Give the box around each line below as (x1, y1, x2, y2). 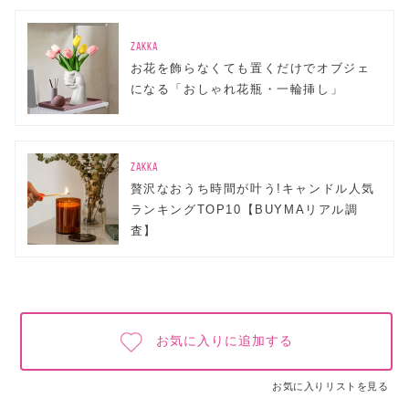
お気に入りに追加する (156, 334, 293, 349)
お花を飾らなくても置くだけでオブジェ (130, 61, 371, 76)
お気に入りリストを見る (271, 381, 389, 393)
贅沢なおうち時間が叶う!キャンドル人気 (130, 182, 375, 196)
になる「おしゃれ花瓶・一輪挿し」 (130, 82, 344, 97)
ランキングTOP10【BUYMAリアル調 (130, 203, 359, 217)
